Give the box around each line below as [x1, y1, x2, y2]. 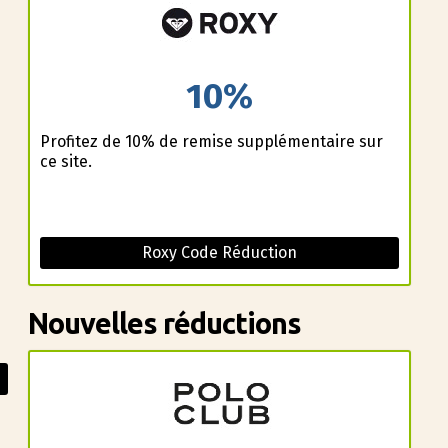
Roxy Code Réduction [142, 242, 297, 262]
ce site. [39, 151, 92, 171]
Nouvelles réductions [27, 306, 301, 339]
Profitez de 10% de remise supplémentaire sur [39, 131, 383, 151]
